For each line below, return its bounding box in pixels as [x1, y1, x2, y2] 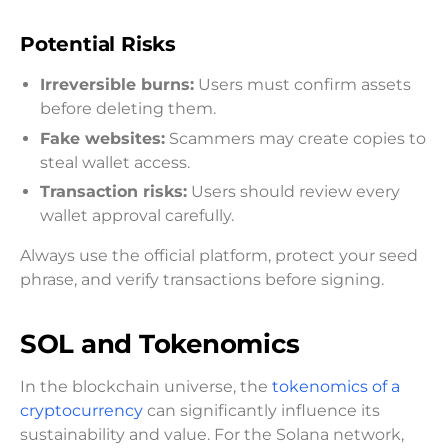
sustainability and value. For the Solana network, [20, 424, 404, 444]
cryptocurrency [20, 400, 143, 420]
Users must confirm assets [194, 75, 411, 95]
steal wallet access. [40, 152, 190, 172]
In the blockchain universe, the [20, 376, 272, 396]
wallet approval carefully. [40, 206, 234, 226]
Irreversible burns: [40, 75, 194, 95]
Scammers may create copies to [165, 128, 426, 148]
